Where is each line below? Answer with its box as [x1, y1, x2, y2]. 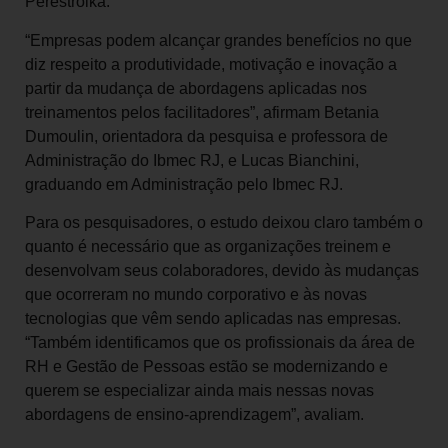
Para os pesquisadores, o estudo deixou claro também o [25, 213, 423, 231]
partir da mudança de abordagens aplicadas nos [25, 79, 367, 97]
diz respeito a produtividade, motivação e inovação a [25, 55, 397, 73]
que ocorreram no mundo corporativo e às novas [25, 285, 367, 303]
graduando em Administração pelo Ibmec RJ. [25, 175, 343, 193]
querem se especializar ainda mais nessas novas [25, 381, 374, 399]
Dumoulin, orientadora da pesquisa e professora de [25, 127, 388, 145]
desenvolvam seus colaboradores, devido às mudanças [25, 261, 419, 279]
